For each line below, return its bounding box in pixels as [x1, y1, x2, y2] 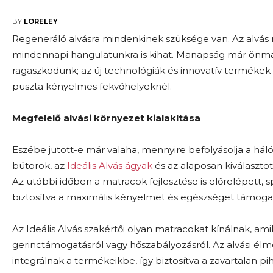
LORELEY [24, 16, 58, 26]
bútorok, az [12, 160, 67, 172]
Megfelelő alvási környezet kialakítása [12, 112, 200, 124]
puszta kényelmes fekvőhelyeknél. [12, 80, 172, 93]
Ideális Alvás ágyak [67, 160, 152, 172]
